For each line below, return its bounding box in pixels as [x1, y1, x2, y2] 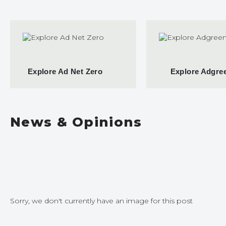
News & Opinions [10, 114, 142, 130]
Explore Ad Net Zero [27, 67, 103, 76]
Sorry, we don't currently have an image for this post [10, 196, 193, 205]
